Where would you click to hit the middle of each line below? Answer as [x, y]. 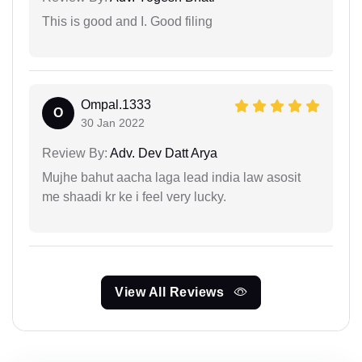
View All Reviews [171, 292]
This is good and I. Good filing [127, 21]
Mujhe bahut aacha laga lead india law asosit [171, 177]
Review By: [75, 153]
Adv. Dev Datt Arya [162, 153]
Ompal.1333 [116, 104]
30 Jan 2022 [113, 122]
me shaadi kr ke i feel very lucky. [134, 196]
